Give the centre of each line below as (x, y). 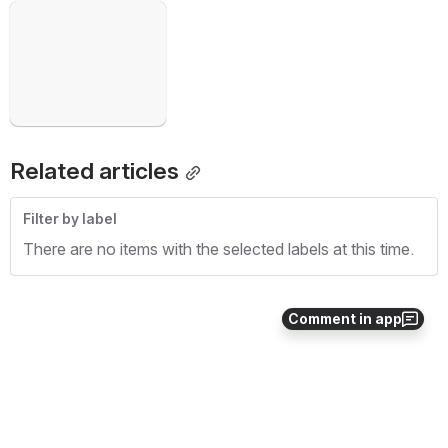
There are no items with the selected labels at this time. (218, 249)
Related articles (94, 171)
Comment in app (345, 318)
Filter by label (70, 219)
